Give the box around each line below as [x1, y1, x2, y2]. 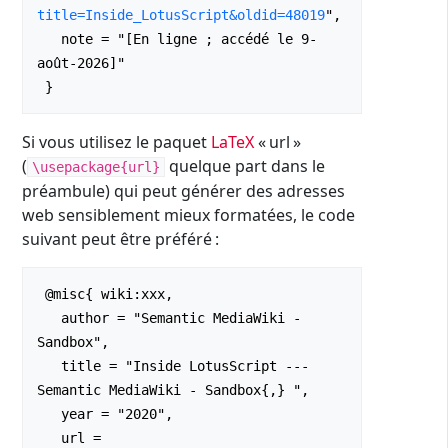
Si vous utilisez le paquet [22, 131, 211, 154]
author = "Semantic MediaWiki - [37, 310, 61, 327]
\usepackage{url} [32, 159, 160, 176]
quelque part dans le [165, 155, 325, 178]
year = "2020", [37, 406, 61, 423]
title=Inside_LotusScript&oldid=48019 [37, 7, 325, 24]
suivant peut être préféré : [22, 228, 219, 251]
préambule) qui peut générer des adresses [22, 180, 345, 203]
